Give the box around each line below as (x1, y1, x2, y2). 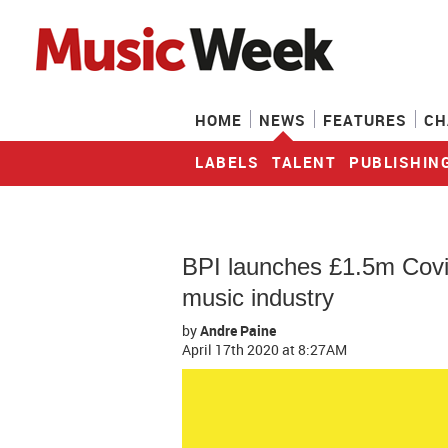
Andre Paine (200, 321, 276, 340)
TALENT (272, 152, 336, 172)
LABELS (195, 152, 259, 172)
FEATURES (323, 110, 407, 130)
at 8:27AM (282, 340, 347, 359)
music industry (182, 284, 334, 311)
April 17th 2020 (182, 340, 282, 359)
